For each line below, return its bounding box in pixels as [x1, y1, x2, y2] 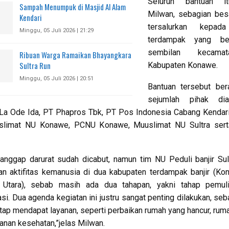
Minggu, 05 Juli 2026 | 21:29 [19, 27, 94, 34]
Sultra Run [19, 60, 51, 72]
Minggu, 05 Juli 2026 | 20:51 [19, 75, 94, 82]
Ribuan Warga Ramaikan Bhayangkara [19, 49, 131, 61]
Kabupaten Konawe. [148, 60, 218, 71]
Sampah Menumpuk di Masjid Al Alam [19, 1, 126, 13]
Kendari [19, 12, 42, 24]
